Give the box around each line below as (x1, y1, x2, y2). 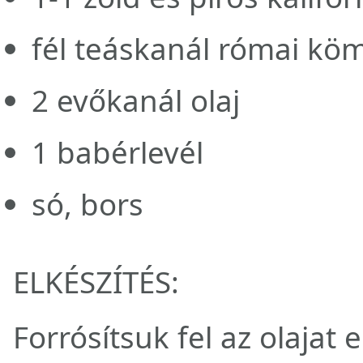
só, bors (31, 183, 143, 224)
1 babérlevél (31, 131, 203, 173)
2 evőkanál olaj (31, 79, 240, 121)
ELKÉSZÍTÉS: (13, 261, 179, 302)
